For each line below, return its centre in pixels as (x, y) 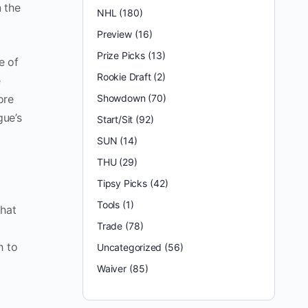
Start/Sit (115, 119)
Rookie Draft (124, 77)
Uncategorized (130, 247)
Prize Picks (121, 55)
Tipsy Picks (122, 183)
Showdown (121, 98)
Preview (114, 34)
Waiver (112, 268)
